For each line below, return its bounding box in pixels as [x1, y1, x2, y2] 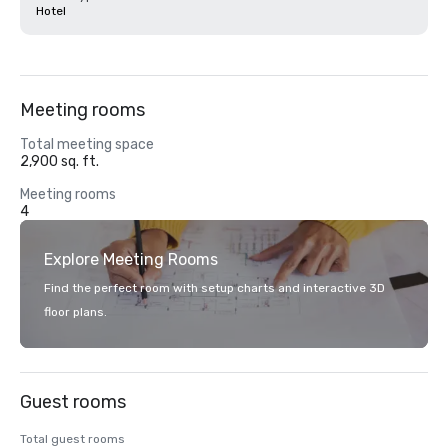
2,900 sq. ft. [20, 153, 99, 170]
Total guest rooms [20, 432, 125, 446]
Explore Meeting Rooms [44, 250, 218, 269]
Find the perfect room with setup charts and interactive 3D [44, 281, 385, 295]
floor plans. [44, 305, 107, 319]
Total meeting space [20, 136, 154, 153]
